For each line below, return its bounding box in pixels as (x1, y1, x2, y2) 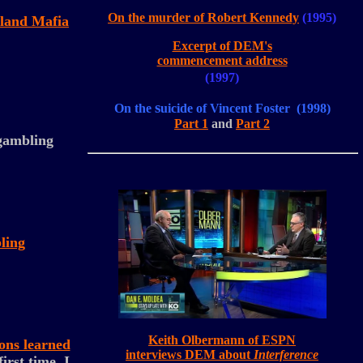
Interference (254, 348, 318, 361)
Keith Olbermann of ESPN (148, 333, 296, 347)
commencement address (156, 53, 288, 67)
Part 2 (236, 117, 270, 130)
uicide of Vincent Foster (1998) (160, 101, 331, 115)
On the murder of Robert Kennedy (108, 11, 299, 24)
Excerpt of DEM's (172, 39, 272, 53)
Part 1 (174, 117, 208, 130)
